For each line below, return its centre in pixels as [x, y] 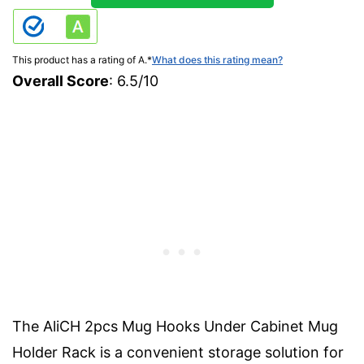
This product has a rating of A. [80, 59]
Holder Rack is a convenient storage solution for [178, 352]
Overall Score [61, 80]
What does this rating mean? [217, 59]
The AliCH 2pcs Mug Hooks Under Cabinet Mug [175, 326]
